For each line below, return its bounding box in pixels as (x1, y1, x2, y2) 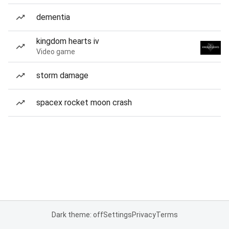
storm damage (36, 71, 88, 80)
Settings (103, 211, 132, 219)
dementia (36, 12, 70, 22)
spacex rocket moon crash (36, 98, 132, 107)
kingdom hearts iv (36, 36, 99, 46)
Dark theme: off (51, 211, 103, 219)
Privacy (131, 211, 156, 219)
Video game (36, 48, 75, 56)
